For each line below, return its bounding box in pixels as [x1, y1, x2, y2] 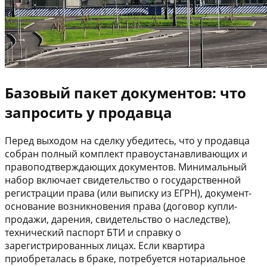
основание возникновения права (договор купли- [5, 200, 237, 213]
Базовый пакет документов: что [5, 83, 246, 103]
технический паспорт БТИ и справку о [5, 226, 181, 240]
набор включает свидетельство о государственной [5, 173, 241, 187]
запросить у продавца [5, 103, 172, 123]
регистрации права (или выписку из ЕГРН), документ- [5, 187, 252, 200]
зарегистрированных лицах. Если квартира [5, 239, 205, 253]
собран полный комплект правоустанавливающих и [5, 147, 247, 161]
